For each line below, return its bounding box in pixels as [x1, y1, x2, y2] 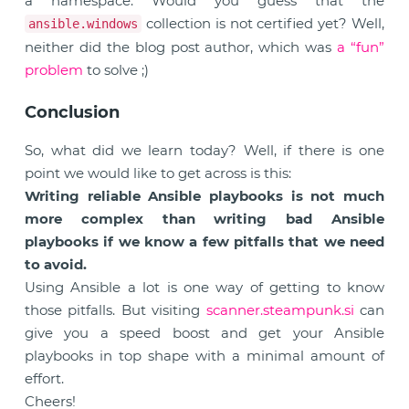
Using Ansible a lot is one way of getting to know [25, 278, 384, 296]
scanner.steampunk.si [205, 301, 354, 319]
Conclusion [25, 102, 120, 122]
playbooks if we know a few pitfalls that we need [25, 233, 384, 250]
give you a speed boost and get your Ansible [25, 324, 384, 341]
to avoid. [25, 256, 87, 273]
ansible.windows [28, 16, 138, 31]
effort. [25, 370, 64, 387]
